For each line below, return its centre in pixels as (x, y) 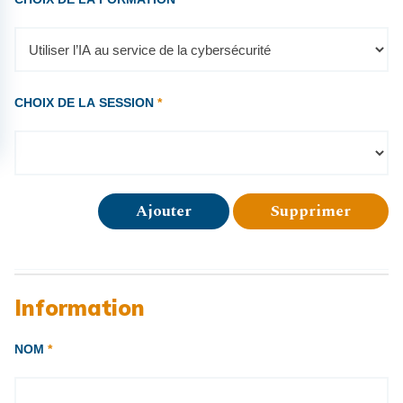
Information (80, 308)
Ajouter (164, 212)
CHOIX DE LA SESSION (86, 103)
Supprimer (311, 212)
